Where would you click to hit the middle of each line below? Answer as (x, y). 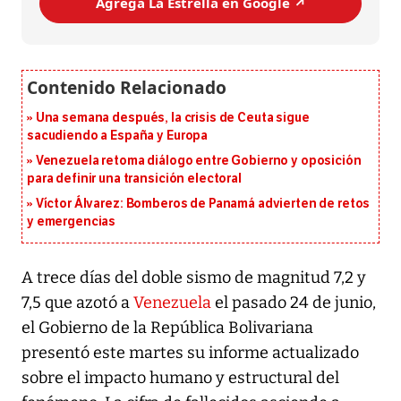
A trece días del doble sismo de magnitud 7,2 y (194, 277)
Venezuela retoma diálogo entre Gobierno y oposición (198, 160)
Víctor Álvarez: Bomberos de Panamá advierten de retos (203, 203)
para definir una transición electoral (134, 178)
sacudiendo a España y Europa (118, 135)
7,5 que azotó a (77, 302)
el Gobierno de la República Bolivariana (167, 327)
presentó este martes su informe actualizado (190, 352)
